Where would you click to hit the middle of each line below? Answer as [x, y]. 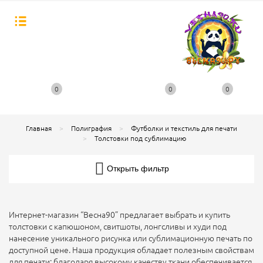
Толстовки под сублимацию [140, 138]
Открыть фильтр [138, 168]
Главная [39, 128]
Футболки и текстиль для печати [184, 128]
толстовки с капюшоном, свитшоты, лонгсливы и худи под [118, 227]
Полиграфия [91, 128]
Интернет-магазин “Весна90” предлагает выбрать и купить [119, 215]
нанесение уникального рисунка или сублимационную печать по [131, 238]
